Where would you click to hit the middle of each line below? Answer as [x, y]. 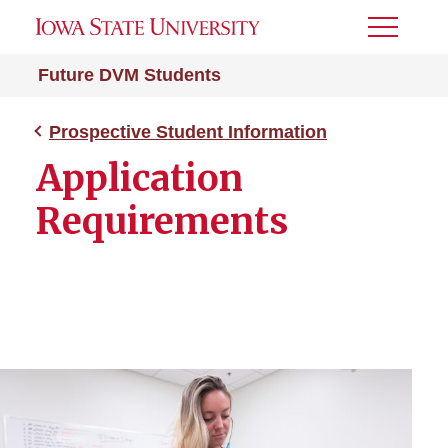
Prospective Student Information [188, 132]
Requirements [162, 221]
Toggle [395, 33]
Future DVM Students [129, 75]
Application [139, 178]
